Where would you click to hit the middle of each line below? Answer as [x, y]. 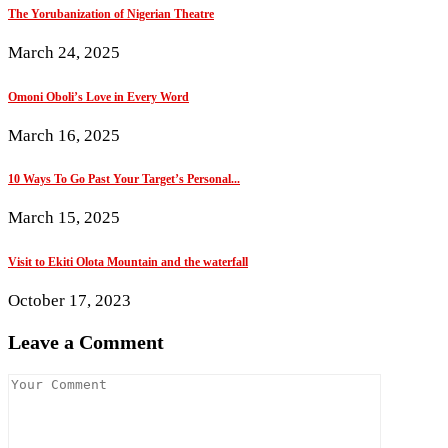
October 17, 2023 [69, 301]
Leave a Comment [86, 341]
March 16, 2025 [64, 135]
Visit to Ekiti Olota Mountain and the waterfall [128, 262]
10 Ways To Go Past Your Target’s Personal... [124, 179]
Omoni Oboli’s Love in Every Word [98, 96]
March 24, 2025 [64, 52]
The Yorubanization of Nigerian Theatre [111, 13]
